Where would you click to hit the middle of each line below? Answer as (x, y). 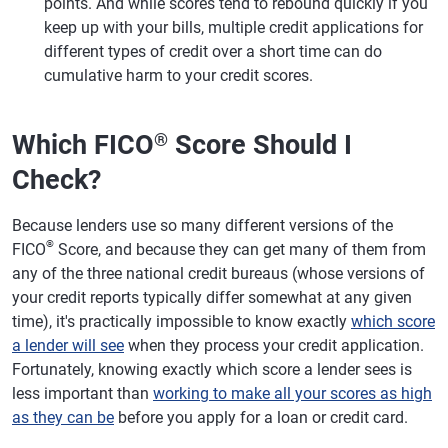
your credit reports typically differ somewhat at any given (212, 297)
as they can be (63, 417)
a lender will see (68, 345)
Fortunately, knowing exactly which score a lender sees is (212, 369)
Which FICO (83, 144)
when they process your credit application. (274, 345)
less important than (82, 393)
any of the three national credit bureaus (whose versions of (218, 273)
